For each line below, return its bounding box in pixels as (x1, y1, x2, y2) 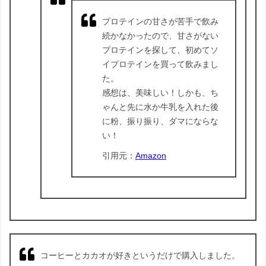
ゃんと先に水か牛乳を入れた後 (102, 102, 218, 112)
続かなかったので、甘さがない (102, 30, 218, 40)
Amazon (135, 150, 166, 160)
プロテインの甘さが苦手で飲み (102, 16, 218, 26)
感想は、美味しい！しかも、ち (102, 87, 218, 97)
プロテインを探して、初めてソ (102, 45, 218, 55)
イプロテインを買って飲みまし (102, 59, 218, 69)
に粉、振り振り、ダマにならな (102, 116, 218, 126)
